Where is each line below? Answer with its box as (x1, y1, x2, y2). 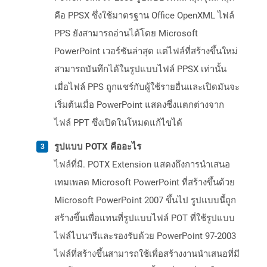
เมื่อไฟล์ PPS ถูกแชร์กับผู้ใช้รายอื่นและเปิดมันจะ (54, 82, 240, 93)
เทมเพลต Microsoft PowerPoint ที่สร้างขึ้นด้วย (54, 177, 235, 188)
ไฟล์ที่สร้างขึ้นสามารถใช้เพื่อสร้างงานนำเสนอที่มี (54, 249, 240, 260)
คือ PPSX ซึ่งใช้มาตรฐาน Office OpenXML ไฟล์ (54, 10, 234, 21)
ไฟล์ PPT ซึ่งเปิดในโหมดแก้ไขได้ (54, 117, 182, 129)
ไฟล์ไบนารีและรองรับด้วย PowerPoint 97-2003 (54, 231, 236, 242)
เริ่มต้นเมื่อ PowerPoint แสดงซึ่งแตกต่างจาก (54, 100, 224, 111)
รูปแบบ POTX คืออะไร (54, 141, 141, 153)
